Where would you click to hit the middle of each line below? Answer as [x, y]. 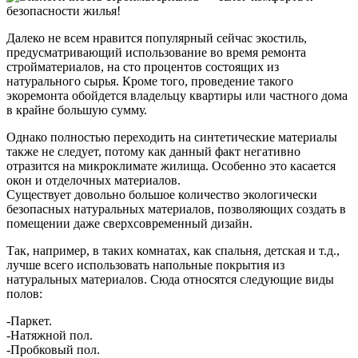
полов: [24, 293]
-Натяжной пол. [50, 335]
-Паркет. [29, 320]
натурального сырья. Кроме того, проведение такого [150, 81]
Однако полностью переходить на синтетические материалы [172, 137]
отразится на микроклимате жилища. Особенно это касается [171, 165]
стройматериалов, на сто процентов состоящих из [143, 66]
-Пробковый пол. [53, 349]
